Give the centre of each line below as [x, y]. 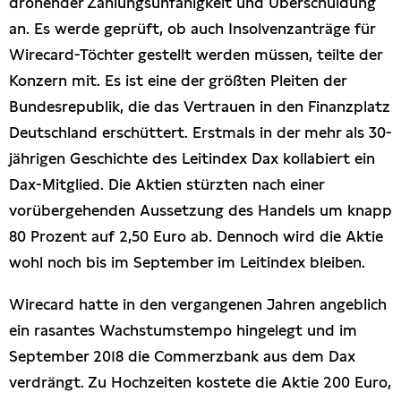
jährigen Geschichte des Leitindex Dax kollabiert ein [192, 158]
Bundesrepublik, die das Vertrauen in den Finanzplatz [200, 106]
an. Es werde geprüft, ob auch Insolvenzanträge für [192, 28]
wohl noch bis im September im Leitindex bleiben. [187, 262]
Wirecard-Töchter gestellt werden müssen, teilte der [196, 54]
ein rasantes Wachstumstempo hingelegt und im [183, 330]
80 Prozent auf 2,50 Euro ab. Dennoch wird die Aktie [196, 236]
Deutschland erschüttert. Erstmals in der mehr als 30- [200, 132]
